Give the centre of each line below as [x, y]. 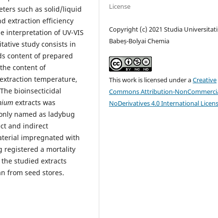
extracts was [34, 102]
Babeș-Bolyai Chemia [139, 41]
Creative [205, 80]
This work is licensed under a [151, 80]
